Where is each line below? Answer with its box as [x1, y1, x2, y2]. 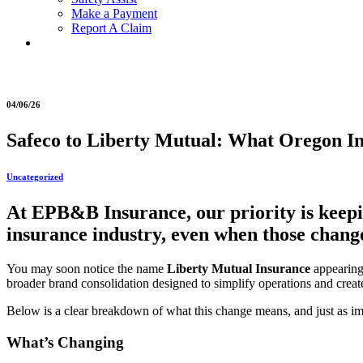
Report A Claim [71, 21, 152, 35]
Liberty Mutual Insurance [167, 261, 310, 275]
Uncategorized [6, 171, 63, 181]
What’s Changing [6, 333, 124, 351]
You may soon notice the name [6, 261, 167, 275]
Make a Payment [71, 6, 157, 20]
